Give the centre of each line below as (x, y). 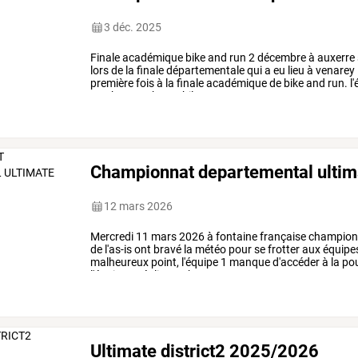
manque (249, 263)
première (112, 84)
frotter (283, 250)
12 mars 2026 (139, 207)
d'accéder (295, 263)
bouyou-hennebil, (153, 96)
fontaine (236, 237)
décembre (281, 58)
